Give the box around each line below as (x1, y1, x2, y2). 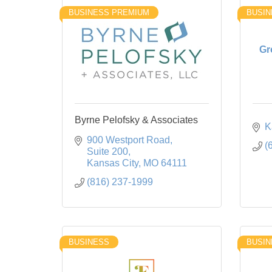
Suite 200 (87, 146, 128, 157)
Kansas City (87, 157, 138, 168)
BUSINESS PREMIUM (69, 7, 149, 17)
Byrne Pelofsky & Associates (75, 114, 198, 125)
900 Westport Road (87, 134, 170, 145)
